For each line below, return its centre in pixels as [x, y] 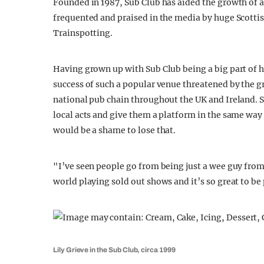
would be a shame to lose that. [115, 130]
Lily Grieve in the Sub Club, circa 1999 [114, 250]
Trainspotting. [83, 33]
